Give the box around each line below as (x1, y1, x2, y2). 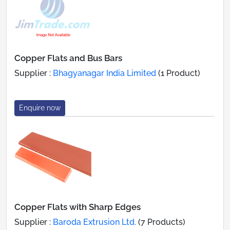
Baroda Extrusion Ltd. (53, 217, 136, 227)
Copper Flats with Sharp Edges (14, 201, 141, 212)
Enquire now (19, 103, 61, 112)
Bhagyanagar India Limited (53, 68, 156, 78)
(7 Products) (136, 217, 185, 227)
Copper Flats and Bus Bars (14, 52, 122, 63)
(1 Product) (156, 68, 200, 78)
